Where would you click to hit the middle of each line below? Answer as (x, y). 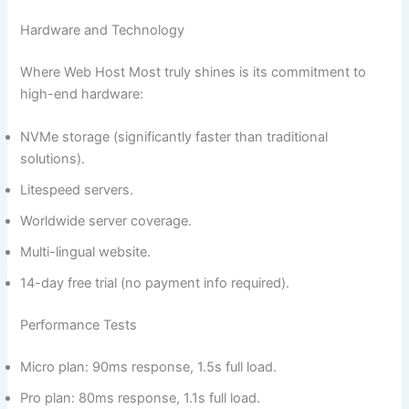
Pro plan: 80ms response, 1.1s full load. (141, 399)
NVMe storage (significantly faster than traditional (174, 137)
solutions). (53, 159)
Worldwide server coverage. (106, 221)
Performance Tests (79, 325)
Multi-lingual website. (86, 252)
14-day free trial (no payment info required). (155, 283)
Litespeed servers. (77, 190)
